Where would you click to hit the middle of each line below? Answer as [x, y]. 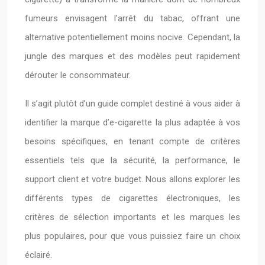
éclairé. [38, 255]
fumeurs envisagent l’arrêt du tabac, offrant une [132, 18]
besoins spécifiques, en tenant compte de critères [132, 141]
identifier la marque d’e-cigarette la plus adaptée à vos [132, 122]
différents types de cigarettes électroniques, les [132, 198]
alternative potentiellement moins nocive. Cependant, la [132, 37]
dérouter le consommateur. [78, 75]
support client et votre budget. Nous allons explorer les [132, 179]
